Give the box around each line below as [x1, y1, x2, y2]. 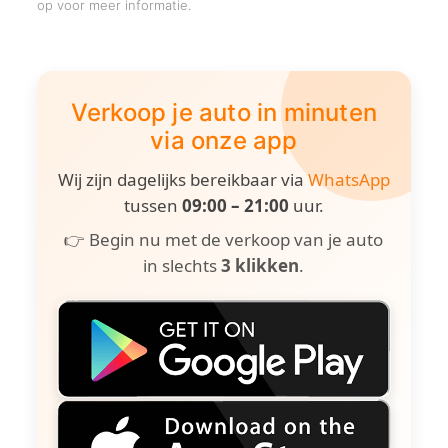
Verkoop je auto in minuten [70, 98, 378, 127]
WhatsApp [307, 168, 390, 191]
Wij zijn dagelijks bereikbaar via [57, 168, 308, 191]
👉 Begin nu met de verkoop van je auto [64, 228, 384, 251]
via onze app [150, 126, 298, 155]
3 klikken [221, 254, 300, 277]
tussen [123, 194, 182, 217]
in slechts [143, 254, 222, 277]
